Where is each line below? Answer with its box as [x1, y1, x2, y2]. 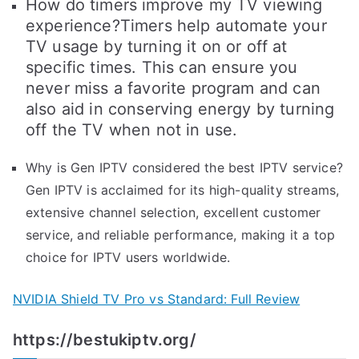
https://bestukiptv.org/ [13, 329, 196, 349]
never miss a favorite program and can [26, 78, 321, 98]
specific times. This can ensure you [26, 57, 298, 77]
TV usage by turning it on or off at [26, 36, 288, 56]
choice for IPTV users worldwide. [26, 248, 231, 265]
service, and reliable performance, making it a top [26, 226, 336, 243]
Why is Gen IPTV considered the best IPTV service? [26, 159, 343, 175]
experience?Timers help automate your [26, 15, 327, 35]
